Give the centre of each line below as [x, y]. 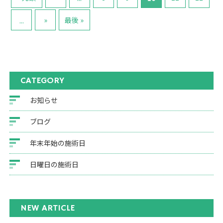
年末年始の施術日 [58, 143]
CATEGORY [42, 80]
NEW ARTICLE [47, 208]
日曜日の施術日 [55, 164]
